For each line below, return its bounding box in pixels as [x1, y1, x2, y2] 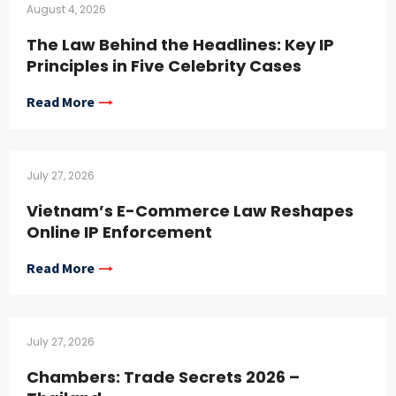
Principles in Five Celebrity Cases [27, 55, 301, 78]
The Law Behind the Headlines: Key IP [27, 34, 334, 57]
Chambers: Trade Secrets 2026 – [27, 366, 300, 389]
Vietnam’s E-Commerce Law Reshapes [27, 200, 354, 223]
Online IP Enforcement [27, 221, 212, 244]
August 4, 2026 [27, 2, 106, 18]
